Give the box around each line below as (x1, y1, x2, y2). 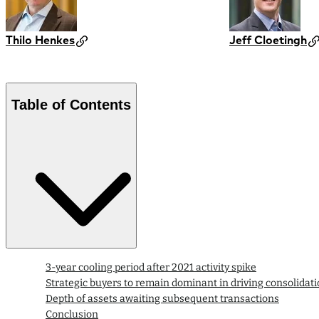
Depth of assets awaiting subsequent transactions (46, 293, 279, 305)
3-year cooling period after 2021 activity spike (46, 261, 256, 274)
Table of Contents (11, 96, 131, 113)
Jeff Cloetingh (229, 33, 307, 48)
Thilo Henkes (6, 33, 75, 48)
